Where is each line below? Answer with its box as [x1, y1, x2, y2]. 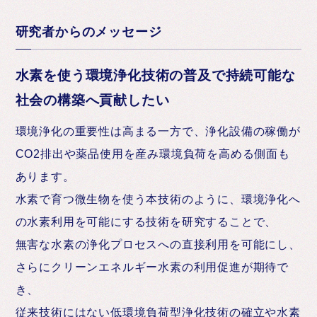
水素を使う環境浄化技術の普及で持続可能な [15, 67, 296, 83]
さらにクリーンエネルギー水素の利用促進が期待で [15, 260, 289, 274]
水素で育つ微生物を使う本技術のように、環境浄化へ [15, 192, 301, 206]
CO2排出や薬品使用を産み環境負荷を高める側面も [15, 147, 290, 161]
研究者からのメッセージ [15, 24, 162, 40]
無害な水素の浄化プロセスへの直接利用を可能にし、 [15, 238, 301, 251]
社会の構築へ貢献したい [15, 91, 170, 108]
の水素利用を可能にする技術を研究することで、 [15, 215, 277, 229]
